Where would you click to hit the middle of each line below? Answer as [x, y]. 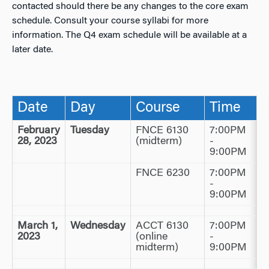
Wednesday [98, 226]
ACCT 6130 [162, 226]
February [39, 131]
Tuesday [90, 131]
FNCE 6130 [162, 131]
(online [152, 237]
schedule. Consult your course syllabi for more [110, 21]
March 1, [38, 226]
